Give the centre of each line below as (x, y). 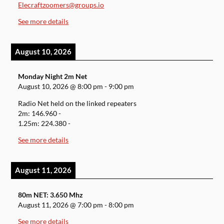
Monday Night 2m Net (53, 76)
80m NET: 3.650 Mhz (51, 195)
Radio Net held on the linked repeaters (77, 103)
